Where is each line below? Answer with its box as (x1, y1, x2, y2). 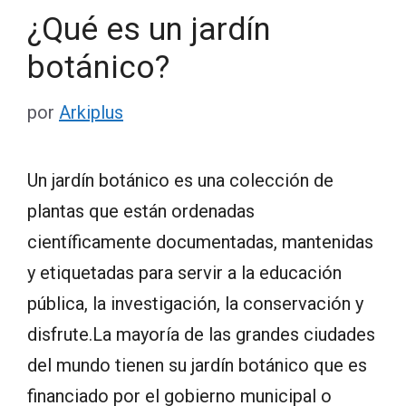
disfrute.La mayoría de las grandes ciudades (27, 323, 375, 345)
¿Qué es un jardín (27, 10, 271, 48)
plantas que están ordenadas (27, 199, 255, 222)
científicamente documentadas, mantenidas (27, 230, 373, 253)
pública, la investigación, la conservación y (27, 292, 363, 314)
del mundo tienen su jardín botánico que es (27, 353, 367, 376)
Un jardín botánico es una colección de (27, 169, 333, 191)
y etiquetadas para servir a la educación (27, 261, 342, 284)
